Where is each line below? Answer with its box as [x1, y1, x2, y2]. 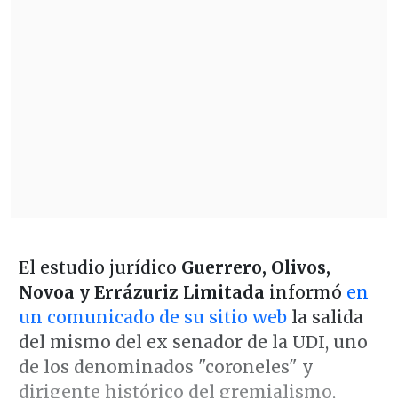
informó [264, 281, 346, 303]
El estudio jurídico [18, 256, 181, 278]
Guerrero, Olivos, [180, 256, 330, 278]
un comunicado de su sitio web [18, 306, 287, 328]
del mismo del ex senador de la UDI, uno [18, 330, 368, 353]
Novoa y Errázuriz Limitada [18, 281, 265, 303]
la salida [286, 306, 363, 328]
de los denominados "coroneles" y [18, 355, 314, 378]
